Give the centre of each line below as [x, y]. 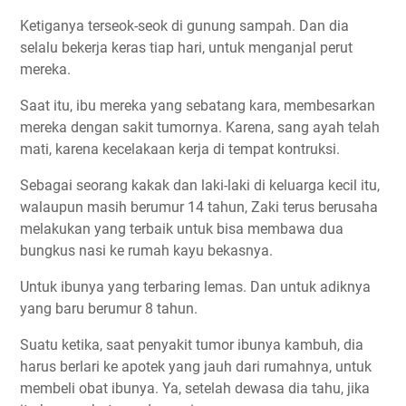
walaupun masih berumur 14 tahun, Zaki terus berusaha [199, 208]
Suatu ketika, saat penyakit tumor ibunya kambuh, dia [192, 345]
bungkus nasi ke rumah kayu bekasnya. [146, 251]
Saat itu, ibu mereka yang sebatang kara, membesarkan [198, 106]
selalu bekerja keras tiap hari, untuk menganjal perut [186, 48]
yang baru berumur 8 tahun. [109, 309]
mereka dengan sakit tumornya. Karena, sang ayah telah [200, 128]
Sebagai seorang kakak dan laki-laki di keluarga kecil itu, [200, 186]
